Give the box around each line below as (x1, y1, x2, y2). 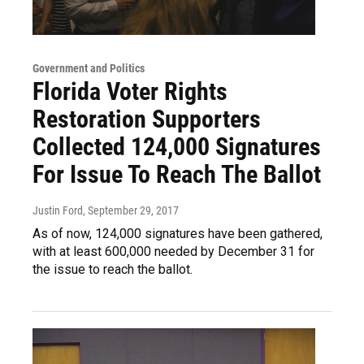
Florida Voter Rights (32, 76, 227, 106)
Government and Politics (32, 61, 145, 75)
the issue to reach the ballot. (32, 261, 193, 277)
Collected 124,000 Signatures (32, 132, 321, 161)
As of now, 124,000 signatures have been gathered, (32, 225, 323, 241)
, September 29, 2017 (83, 203, 179, 217)
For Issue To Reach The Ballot (32, 159, 321, 188)
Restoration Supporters (32, 104, 261, 133)
